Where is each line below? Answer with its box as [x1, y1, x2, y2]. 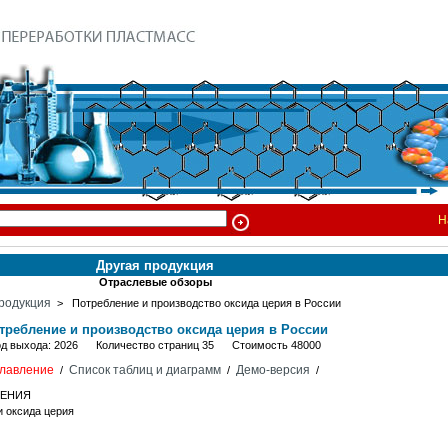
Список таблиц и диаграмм [68, 363, 221, 377]
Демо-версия [235, 363, 310, 377]
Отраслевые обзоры [98, 276, 212, 288]
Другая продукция [96, 258, 214, 273]
